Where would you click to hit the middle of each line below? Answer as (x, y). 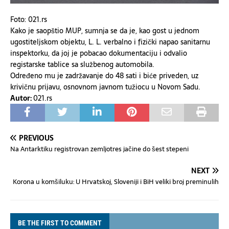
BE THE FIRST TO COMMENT (60, 223)
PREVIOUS (36, 138)
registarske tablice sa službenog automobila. (82, 64)
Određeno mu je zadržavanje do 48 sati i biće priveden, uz (104, 75)
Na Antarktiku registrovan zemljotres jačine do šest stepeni (99, 149)
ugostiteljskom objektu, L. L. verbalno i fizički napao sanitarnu (110, 42)
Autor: (22, 98)
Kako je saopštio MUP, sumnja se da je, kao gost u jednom (105, 30)
